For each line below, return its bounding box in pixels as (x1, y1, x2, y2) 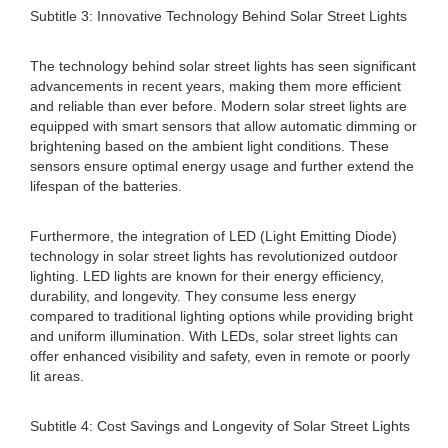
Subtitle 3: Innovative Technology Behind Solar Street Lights (30, 8, 407, 24)
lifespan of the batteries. (30, 178, 182, 194)
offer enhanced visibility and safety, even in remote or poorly (30, 348, 410, 364)
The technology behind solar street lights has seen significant (30, 58, 416, 74)
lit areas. (30, 368, 84, 384)
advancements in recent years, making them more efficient (30, 78, 401, 94)
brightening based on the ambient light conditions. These (30, 138, 389, 154)
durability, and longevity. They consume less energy (30, 288, 356, 304)
